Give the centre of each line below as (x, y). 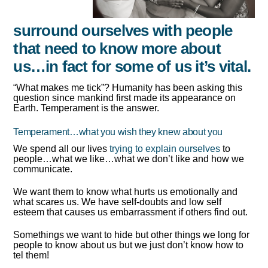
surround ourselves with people (123, 30)
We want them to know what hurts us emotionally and (126, 192)
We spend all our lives (62, 149)
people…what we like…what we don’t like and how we (129, 159)
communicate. (43, 169)
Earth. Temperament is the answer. (86, 108)
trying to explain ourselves (165, 149)
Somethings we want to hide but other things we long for (132, 234)
